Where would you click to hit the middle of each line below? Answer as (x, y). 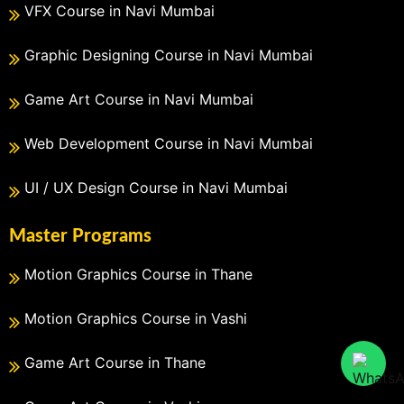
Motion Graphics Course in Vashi (136, 318)
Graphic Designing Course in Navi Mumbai (169, 55)
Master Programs (80, 236)
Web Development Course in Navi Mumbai (169, 143)
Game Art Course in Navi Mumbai (139, 99)
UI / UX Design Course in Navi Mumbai (156, 187)
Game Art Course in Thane (115, 362)
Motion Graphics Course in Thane (138, 274)
